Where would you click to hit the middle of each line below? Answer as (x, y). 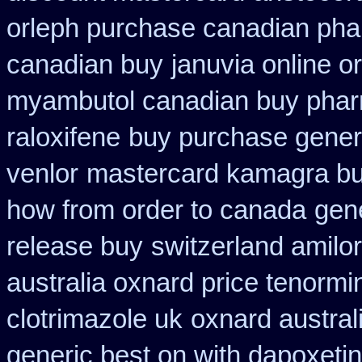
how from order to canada (156, 210)
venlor (42, 174)
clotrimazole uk (95, 319)
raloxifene (63, 137)
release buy (75, 246)
